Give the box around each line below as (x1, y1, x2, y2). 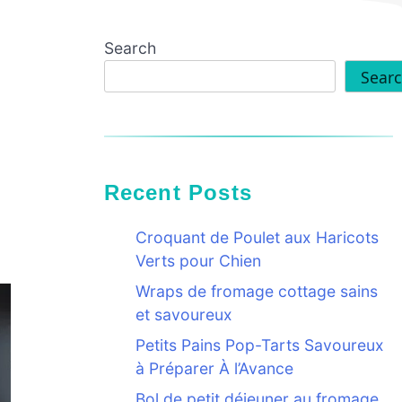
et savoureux (135, 305, 232, 325)
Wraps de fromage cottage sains (135, 282, 378, 301)
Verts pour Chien (135, 251, 261, 271)
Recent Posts (119, 180, 252, 205)
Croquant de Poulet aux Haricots (135, 228, 379, 248)
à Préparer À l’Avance (135, 359, 293, 379)
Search (103, 38, 156, 57)
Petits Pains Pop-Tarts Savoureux (135, 336, 384, 355)
